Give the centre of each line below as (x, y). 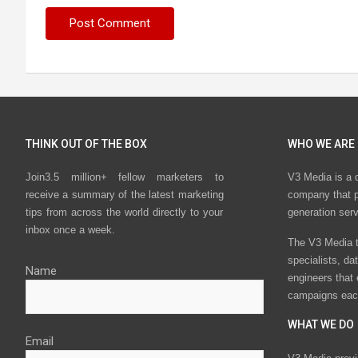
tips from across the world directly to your (125, 213)
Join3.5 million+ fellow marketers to (125, 177)
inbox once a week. (70, 230)
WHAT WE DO (320, 325)
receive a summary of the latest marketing (125, 195)
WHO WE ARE (321, 144)
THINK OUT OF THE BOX (86, 144)
